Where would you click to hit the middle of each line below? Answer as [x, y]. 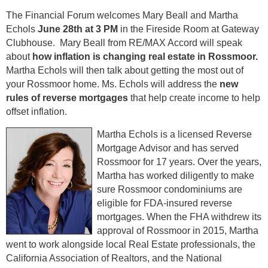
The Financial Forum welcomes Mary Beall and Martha [122, 15]
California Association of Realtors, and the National [114, 258]
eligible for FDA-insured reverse [164, 203]
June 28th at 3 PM [78, 29]
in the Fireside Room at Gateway [188, 29]
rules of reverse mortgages [67, 98]
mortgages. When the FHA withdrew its [179, 217]
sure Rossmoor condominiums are [169, 189]
